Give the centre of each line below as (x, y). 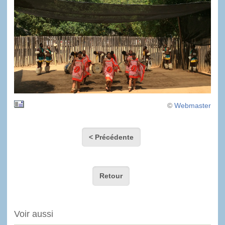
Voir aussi (34, 214)
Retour (111, 176)
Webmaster (193, 105)
